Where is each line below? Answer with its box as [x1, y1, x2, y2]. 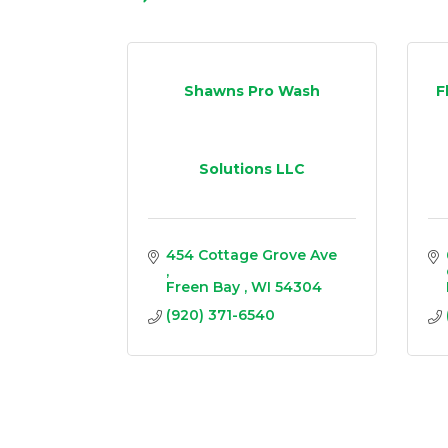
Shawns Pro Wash [184, 82, 320, 101]
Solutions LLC [199, 160, 305, 179]
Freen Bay [165, 277, 244, 296]
